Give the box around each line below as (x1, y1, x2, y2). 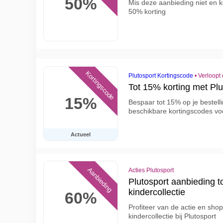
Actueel (71, 131, 91, 137)
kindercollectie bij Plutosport (128, 212, 216, 220)
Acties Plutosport (128, 167, 174, 174)
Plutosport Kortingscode (128, 72, 193, 79)
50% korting (128, 7, 166, 15)
